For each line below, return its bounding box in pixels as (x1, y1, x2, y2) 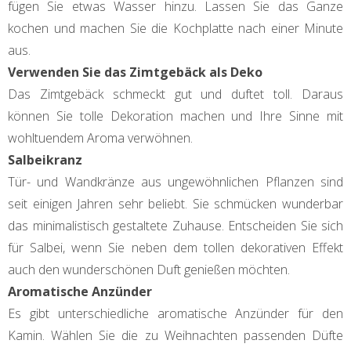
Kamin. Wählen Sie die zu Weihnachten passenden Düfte (8, 326, 343, 344)
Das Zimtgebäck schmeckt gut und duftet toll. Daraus (8, 85, 343, 103)
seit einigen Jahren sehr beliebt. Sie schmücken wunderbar (8, 194, 343, 212)
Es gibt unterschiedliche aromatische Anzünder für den (8, 304, 343, 322)
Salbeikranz (8, 150, 82, 168)
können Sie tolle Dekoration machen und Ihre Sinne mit (8, 107, 343, 125)
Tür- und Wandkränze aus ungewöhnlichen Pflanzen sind (8, 172, 343, 190)
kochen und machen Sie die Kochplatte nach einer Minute (8, 19, 343, 37)
